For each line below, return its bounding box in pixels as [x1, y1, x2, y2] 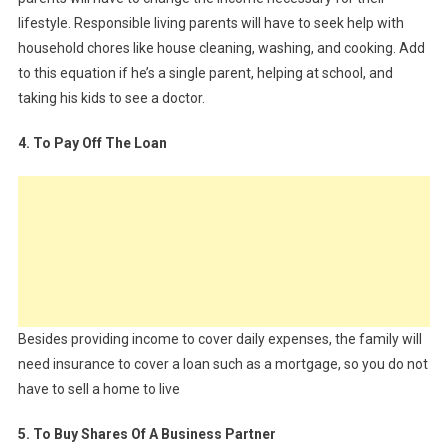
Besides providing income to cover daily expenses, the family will [17, 331, 422, 348]
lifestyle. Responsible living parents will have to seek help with [17, 15, 404, 32]
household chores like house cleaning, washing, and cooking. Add [17, 40, 425, 57]
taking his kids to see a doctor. [17, 90, 205, 107]
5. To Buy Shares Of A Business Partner [17, 426, 276, 443]
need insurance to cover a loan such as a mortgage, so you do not [17, 356, 428, 373]
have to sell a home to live [17, 381, 180, 398]
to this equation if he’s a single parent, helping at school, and [17, 65, 393, 82]
